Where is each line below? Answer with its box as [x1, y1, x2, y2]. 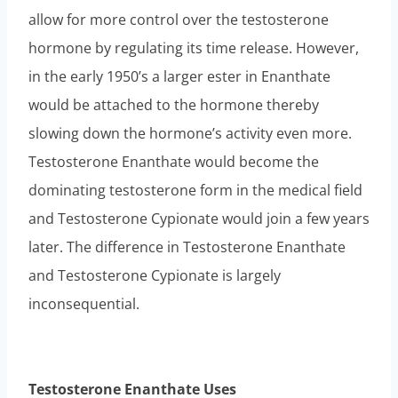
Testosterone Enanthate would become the [28, 151, 319, 171]
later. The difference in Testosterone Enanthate [28, 236, 346, 257]
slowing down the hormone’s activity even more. [28, 123, 352, 143]
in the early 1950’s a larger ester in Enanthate [28, 66, 330, 86]
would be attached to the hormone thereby [28, 94, 319, 115]
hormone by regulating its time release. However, [28, 37, 359, 58]
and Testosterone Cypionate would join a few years [28, 208, 370, 228]
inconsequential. [28, 293, 139, 314]
